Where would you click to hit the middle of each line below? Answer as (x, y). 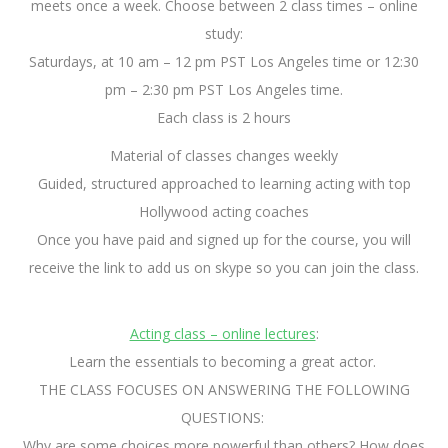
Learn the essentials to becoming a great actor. (224, 362)
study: (224, 34)
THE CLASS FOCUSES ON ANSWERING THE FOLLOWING (224, 390)
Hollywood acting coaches (224, 212)
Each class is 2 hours (224, 118)
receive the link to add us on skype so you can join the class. (224, 268)
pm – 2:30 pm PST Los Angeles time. (224, 90)
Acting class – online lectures (222, 334)
